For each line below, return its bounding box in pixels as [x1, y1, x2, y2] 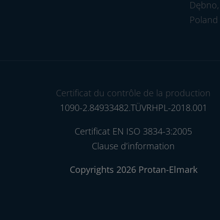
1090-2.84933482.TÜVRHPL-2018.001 [59, 102, 207, 113]
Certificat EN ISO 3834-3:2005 [75, 125, 192, 137]
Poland [190, 14, 219, 26]
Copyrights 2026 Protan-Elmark [69, 164, 197, 175]
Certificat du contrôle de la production [56, 87, 211, 99]
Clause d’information [92, 140, 175, 152]
